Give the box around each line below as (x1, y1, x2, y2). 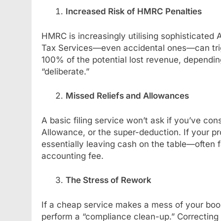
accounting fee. (41, 150, 104, 161)
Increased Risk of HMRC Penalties (65, 6, 202, 17)
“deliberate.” (41, 66, 89, 76)
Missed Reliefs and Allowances (65, 91, 189, 101)
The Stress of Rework (65, 175, 151, 185)
